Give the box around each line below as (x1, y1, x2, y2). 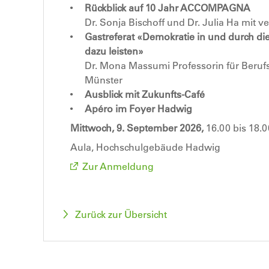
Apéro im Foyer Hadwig (85, 102, 192, 115)
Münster (85, 73, 122, 86)
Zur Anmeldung (82, 160, 154, 172)
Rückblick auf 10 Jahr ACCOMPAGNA (85, 1, 250, 14)
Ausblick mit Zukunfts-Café (85, 88, 205, 100)
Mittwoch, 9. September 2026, (70, 121, 204, 134)
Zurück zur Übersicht (75, 208, 167, 220)
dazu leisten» (85, 44, 144, 57)
